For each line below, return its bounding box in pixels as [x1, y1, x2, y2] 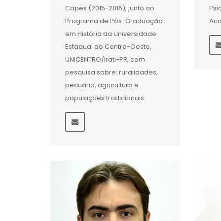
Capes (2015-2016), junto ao [65, 3, 154, 13]
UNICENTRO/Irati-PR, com [65, 54, 145, 64]
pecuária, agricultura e [65, 80, 139, 90]
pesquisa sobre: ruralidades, [65, 67, 158, 77]
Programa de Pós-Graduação [65, 16, 163, 26]
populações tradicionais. [65, 93, 146, 103]
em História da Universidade [65, 29, 156, 38]
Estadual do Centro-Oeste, [65, 41, 151, 51]
